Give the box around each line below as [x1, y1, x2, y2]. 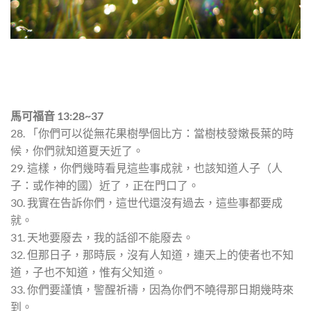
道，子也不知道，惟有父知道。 [10, 265, 166, 279]
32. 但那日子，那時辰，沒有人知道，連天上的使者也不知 [10, 248, 294, 262]
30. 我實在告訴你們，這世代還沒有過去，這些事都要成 [10, 196, 283, 210]
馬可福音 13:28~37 [10, 109, 103, 123]
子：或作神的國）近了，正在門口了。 [10, 178, 199, 192]
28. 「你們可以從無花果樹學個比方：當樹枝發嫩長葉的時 [10, 126, 294, 140]
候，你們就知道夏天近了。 [10, 144, 144, 158]
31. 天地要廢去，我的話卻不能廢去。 [10, 230, 194, 244]
